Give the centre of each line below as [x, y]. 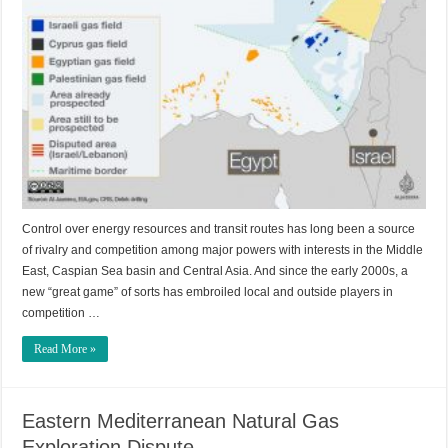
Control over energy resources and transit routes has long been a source [219, 228]
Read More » [65, 348]
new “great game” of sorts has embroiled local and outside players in [208, 291]
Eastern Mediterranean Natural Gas [181, 420]
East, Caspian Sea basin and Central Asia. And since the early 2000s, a [215, 270]
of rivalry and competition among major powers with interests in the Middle [223, 249]
